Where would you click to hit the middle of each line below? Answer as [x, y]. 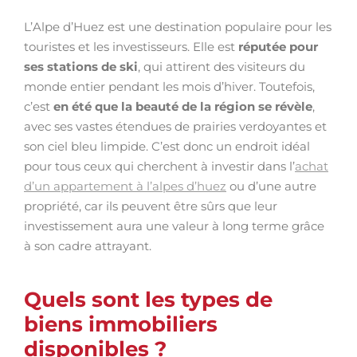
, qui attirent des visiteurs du [222, 67]
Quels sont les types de [148, 300]
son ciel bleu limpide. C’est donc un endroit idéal [167, 146]
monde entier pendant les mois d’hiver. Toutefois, [169, 86]
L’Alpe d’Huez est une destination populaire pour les [178, 27]
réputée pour [278, 47]
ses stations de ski [81, 67]
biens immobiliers [121, 324]
